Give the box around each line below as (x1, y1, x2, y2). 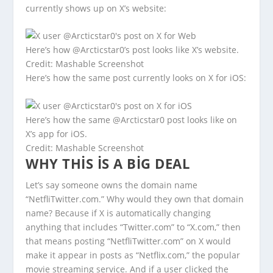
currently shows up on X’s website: (26, 2, 167, 14)
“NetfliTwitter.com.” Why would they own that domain (26, 193, 244, 205)
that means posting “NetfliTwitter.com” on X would (26, 235, 232, 247)
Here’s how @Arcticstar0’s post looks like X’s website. (26, 44, 239, 56)
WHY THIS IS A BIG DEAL (26, 154, 190, 172)
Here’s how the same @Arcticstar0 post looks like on (26, 113, 238, 126)
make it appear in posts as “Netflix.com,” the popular (26, 249, 241, 261)
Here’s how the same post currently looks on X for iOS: (26, 72, 247, 84)
